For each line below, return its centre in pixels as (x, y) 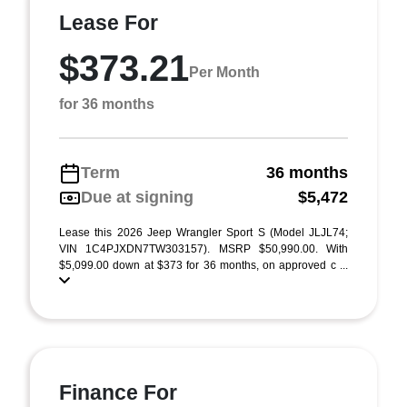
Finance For (118, 392)
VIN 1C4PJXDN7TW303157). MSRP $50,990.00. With (203, 249)
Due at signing (137, 197)
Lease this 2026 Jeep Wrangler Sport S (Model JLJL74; (203, 233)
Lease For (109, 23)
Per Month (224, 72)
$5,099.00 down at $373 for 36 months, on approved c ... (203, 265)
